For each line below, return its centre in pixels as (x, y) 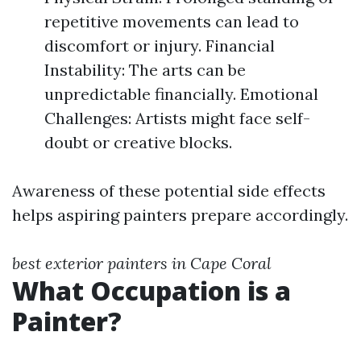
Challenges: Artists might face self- (177, 118)
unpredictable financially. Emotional (181, 94)
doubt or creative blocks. (138, 142)
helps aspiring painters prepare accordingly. (180, 215)
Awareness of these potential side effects (169, 191)
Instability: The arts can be (145, 70)
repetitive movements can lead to (172, 21)
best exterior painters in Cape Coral (142, 263)
